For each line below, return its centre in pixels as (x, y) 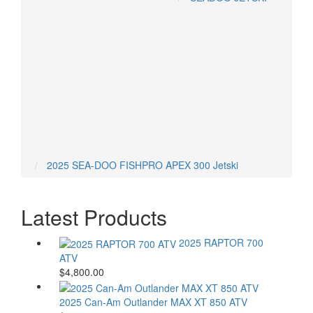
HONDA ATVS (115, 39)
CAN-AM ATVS (117, 25)
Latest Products (94, 217)
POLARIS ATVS (118, 53)
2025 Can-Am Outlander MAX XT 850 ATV (153, 301)
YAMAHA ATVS (117, 67)
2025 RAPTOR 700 (221, 242)
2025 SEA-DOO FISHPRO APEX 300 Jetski (143, 165)
